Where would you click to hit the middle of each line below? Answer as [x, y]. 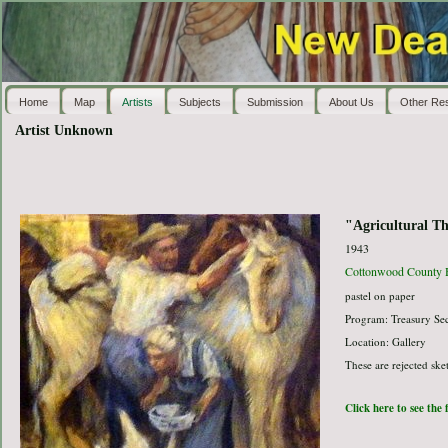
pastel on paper [379, 296]
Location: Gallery [385, 342]
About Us [352, 101]
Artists [137, 101]
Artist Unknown [63, 131]
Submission [275, 101]
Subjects [199, 101]
